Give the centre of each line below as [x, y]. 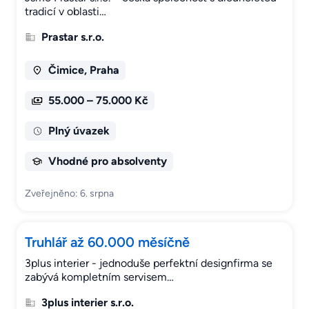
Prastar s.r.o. [73, 37]
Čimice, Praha [83, 70]
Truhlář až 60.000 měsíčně [107, 242]
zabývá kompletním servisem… [99, 277]
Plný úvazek [79, 131]
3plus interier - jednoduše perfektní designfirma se [149, 263]
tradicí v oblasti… [66, 12]
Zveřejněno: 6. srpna [69, 194]
